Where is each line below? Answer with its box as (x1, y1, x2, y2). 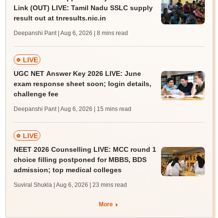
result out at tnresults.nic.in (13, 14, 106, 22)
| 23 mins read (89, 182, 127, 189)
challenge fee (13, 90, 58, 98)
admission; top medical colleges (13, 166, 122, 174)
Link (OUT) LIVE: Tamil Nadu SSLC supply (13, 4, 153, 12)
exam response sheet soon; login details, (13, 80, 151, 88)
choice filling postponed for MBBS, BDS (13, 156, 146, 164)
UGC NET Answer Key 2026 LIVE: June (13, 70, 141, 78)
